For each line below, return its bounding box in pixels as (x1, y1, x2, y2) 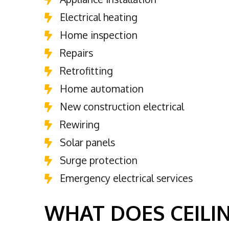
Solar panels (60, 136, 115, 149)
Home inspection (60, 29, 138, 42)
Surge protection (60, 154, 138, 167)
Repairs (60, 47, 93, 60)
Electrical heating (60, 11, 138, 24)
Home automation (60, 82, 144, 96)
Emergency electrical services (60, 172, 193, 185)
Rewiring (60, 118, 100, 131)
